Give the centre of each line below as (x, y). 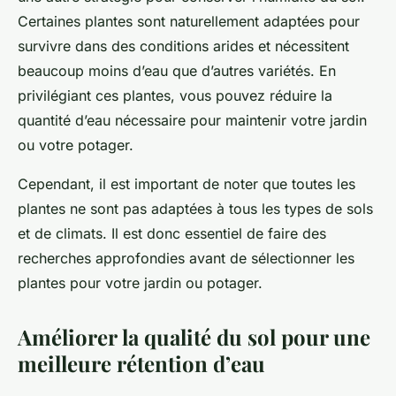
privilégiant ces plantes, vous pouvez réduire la (175, 96)
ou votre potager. (76, 145)
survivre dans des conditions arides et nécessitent (183, 46)
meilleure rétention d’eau (141, 364)
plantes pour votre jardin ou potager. (140, 283)
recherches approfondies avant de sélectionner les (186, 259)
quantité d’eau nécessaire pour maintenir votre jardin (192, 121)
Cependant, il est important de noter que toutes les (187, 184)
